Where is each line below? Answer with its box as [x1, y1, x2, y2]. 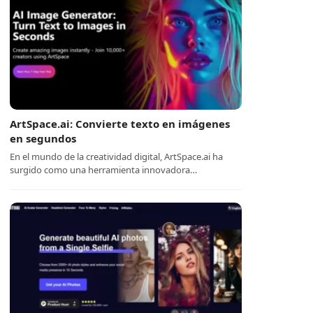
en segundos [10, 131, 77, 145]
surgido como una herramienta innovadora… [10, 163, 198, 176]
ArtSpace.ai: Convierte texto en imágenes [10, 117, 231, 131]
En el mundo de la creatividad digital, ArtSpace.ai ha [10, 150, 224, 163]
